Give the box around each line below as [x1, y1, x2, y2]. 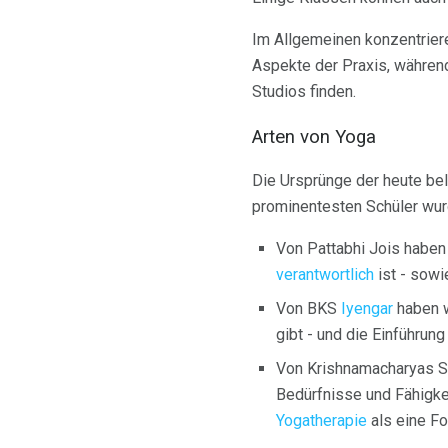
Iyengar [341, 299, 393, 319]
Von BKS [276, 299, 341, 319]
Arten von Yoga [252, 125, 376, 148]
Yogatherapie [276, 411, 367, 431]
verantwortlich [276, 265, 374, 285]
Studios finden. [252, 82, 356, 102]
